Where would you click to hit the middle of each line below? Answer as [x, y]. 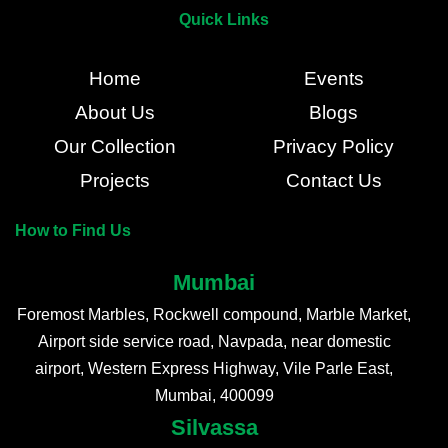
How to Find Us [73, 231]
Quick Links [224, 20]
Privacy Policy [333, 147]
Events [333, 79]
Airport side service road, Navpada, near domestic [214, 342]
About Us [114, 113]
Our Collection [114, 147]
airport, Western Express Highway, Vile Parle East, [214, 369]
